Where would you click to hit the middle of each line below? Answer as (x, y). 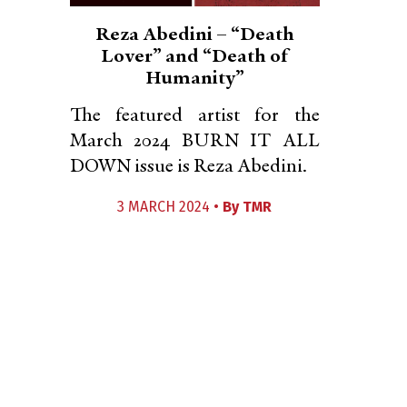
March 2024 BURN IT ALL (195, 142)
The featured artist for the (195, 116)
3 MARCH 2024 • (170, 207)
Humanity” (194, 79)
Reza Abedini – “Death (194, 35)
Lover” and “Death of (195, 57)
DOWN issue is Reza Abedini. (189, 167)
